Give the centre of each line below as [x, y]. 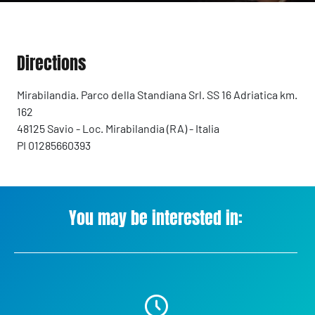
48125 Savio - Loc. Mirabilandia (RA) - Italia [118, 129]
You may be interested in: [156, 218]
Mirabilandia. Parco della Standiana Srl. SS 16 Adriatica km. [157, 95]
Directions [51, 64]
